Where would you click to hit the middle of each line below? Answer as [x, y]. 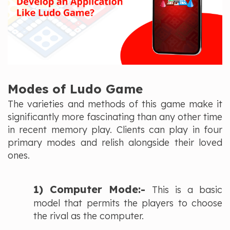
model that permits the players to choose [128, 203]
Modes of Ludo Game [75, 89]
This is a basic [184, 190]
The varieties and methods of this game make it [115, 104]
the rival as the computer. [89, 216]
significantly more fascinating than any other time [115, 117]
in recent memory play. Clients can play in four [115, 130]
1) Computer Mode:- [90, 189]
